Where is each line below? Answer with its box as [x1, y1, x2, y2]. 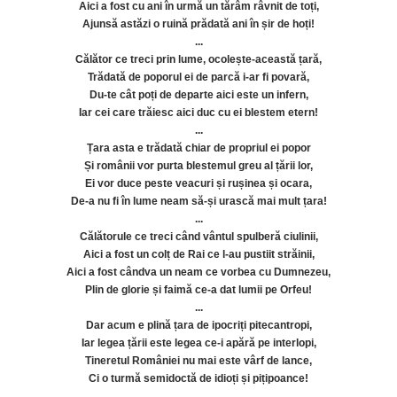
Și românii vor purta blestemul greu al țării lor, [84, 160, 313, 172]
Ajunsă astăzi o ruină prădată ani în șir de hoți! [82, 18, 315, 30]
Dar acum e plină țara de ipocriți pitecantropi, [85, 319, 312, 331]
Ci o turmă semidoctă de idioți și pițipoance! [89, 372, 308, 385]
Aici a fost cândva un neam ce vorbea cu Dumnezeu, [66, 266, 331, 278]
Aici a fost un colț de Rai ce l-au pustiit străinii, [82, 248, 315, 261]
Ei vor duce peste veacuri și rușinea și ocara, [85, 177, 312, 190]
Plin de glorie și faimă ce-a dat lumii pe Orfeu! [85, 284, 312, 296]
